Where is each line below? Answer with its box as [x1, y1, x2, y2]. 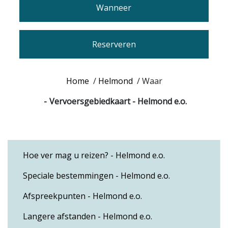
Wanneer [96, 2, 132, 13]
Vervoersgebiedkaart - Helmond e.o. [49, 96, 187, 107]
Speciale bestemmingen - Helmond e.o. [23, 170, 170, 182]
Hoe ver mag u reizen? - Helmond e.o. [23, 150, 165, 161]
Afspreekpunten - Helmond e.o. [23, 190, 142, 202]
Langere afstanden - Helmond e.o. [23, 211, 152, 222]
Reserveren [92, 39, 136, 50]
